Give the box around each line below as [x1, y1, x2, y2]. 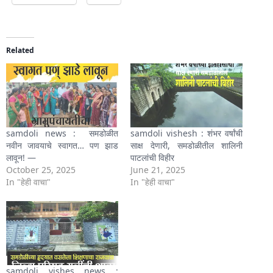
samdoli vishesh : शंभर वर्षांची [130, 127, 243, 139]
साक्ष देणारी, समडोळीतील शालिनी [130, 139, 243, 151]
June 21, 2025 [130, 163, 185, 175]
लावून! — [6, 151, 38, 163]
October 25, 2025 [6, 163, 76, 175]
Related [6, 44, 34, 55]
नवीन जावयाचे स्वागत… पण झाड [6, 139, 118, 151]
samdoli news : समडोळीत [6, 127, 118, 139]
